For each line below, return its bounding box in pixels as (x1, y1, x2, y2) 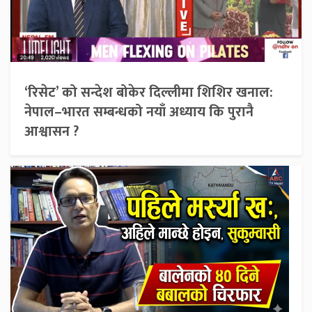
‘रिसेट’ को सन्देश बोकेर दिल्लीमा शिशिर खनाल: (24, 80, 273, 104)
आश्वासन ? (24, 119, 79, 143)
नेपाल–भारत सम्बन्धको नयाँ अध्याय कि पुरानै (24, 100, 253, 124)
